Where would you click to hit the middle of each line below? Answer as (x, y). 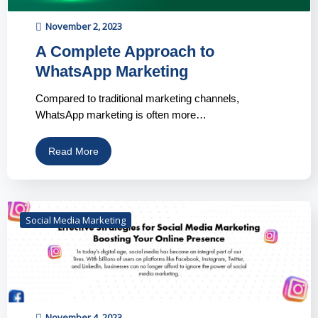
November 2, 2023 (84, 27)
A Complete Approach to (125, 52)
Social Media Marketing (76, 220)
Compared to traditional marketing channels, (137, 99)
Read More (73, 152)
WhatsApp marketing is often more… (121, 115)
